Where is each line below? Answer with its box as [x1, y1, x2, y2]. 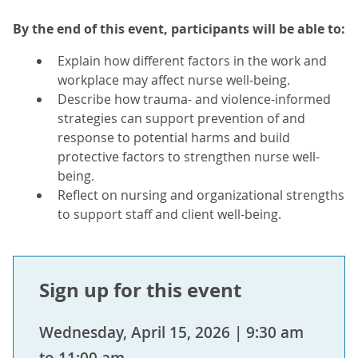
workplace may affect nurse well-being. [58, 71, 290, 89]
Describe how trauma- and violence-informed [58, 90, 331, 108]
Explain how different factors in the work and [58, 52, 327, 70]
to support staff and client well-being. [58, 205, 281, 223]
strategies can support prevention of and [58, 109, 305, 127]
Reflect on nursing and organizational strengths [58, 186, 344, 204]
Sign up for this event [39, 276, 241, 304]
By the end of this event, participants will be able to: [13, 20, 345, 38]
